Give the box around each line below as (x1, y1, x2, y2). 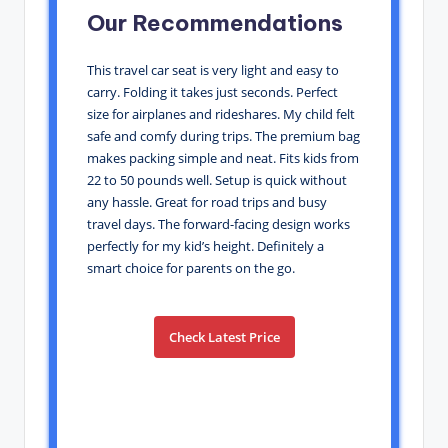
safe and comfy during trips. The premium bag (87, 126, 360, 145)
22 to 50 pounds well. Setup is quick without (87, 170, 347, 189)
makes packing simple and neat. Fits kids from (87, 148, 359, 167)
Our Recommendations (87, 8, 343, 37)
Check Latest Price (168, 327, 280, 346)
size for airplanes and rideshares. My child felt (87, 104, 355, 123)
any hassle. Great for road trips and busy (87, 192, 327, 211)
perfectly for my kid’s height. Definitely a (87, 236, 324, 255)
